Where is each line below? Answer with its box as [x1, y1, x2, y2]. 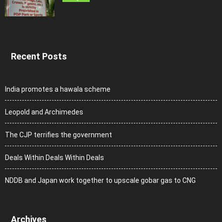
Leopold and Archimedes [5, 108, 83, 116]
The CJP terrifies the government [5, 131, 112, 139]
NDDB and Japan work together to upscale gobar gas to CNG [5, 176, 196, 185]
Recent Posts [11, 51, 67, 62]
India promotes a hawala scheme [5, 85, 111, 94]
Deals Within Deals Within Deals [5, 154, 104, 162]
